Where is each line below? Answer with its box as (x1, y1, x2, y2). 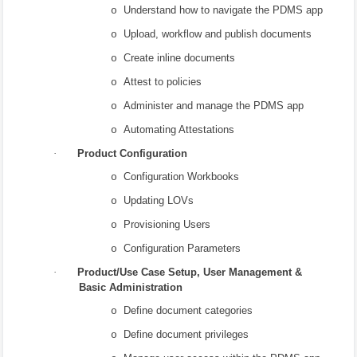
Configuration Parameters (124, 241, 241, 254)
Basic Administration (79, 280, 183, 293)
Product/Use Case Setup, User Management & (77, 265, 303, 278)
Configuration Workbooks (124, 170, 240, 182)
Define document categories (124, 304, 253, 316)
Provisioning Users (124, 218, 211, 230)
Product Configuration (77, 147, 188, 159)
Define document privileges (124, 328, 249, 340)
